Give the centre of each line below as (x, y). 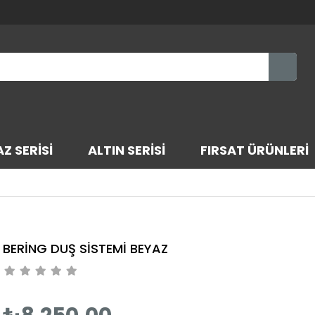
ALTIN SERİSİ (127, 150)
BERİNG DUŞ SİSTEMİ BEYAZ (85, 249)
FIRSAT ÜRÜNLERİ (255, 150)
